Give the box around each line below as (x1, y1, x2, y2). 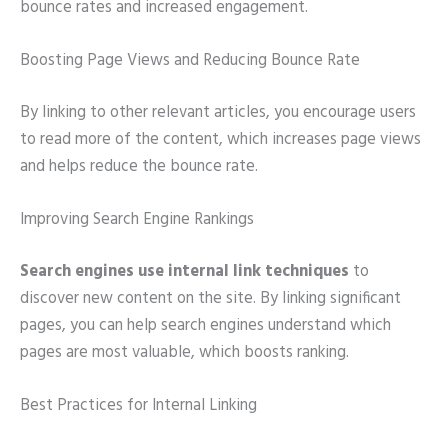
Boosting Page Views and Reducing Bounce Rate (20, 48, 360, 75)
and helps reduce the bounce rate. (20, 154, 258, 181)
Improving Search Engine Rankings (20, 207, 254, 234)
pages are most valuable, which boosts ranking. (20, 339, 349, 366)
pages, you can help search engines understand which (20, 312, 391, 339)
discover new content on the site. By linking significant (20, 285, 401, 312)
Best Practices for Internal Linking (20, 393, 257, 420)
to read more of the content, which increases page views (20, 127, 421, 154)
